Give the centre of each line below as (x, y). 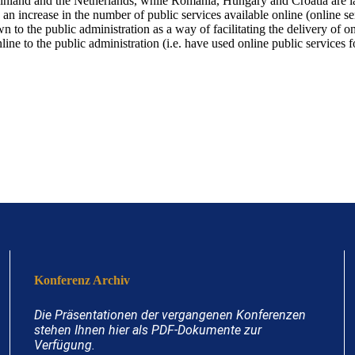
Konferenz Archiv (82, 280)
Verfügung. (64, 345)
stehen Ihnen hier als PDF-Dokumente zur (147, 330)
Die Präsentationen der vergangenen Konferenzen (170, 315)
